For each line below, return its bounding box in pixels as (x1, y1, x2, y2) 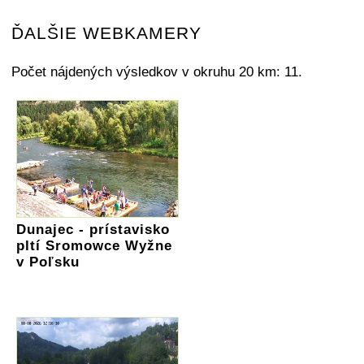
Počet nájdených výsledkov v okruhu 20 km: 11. (11, 63, 302, 80)
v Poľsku (16, 253, 80, 270)
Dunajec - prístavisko (16, 221, 170, 237)
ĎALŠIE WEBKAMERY (11, 23, 201, 43)
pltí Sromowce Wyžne (16, 237, 172, 253)
